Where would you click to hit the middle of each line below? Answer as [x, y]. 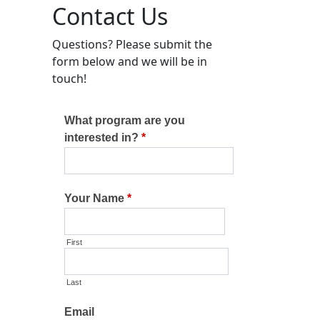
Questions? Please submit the [132, 44]
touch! [69, 79]
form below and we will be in [130, 61]
